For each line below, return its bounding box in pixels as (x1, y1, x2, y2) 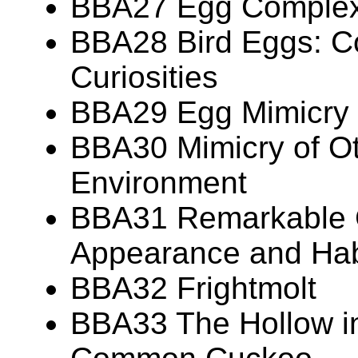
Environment (70, 165, 247, 201)
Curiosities (70, 60, 218, 95)
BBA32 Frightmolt (70, 271, 316, 306)
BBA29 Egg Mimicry (70, 95, 349, 130)
